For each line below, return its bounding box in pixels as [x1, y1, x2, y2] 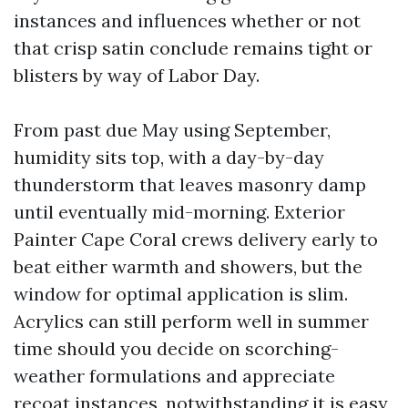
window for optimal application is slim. [14, 282, 348, 305]
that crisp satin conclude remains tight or [14, 36, 372, 59]
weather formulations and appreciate [14, 364, 335, 387]
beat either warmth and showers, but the [14, 255, 362, 278]
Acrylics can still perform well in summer [14, 310, 369, 332]
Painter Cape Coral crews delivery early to [14, 228, 378, 250]
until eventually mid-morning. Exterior [14, 200, 345, 223]
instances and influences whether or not [14, 9, 361, 32]
